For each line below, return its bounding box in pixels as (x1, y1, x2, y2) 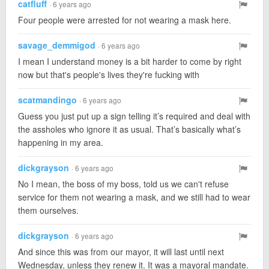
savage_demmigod (18, 39, 95, 51)
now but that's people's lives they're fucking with (18, 68, 199, 80)
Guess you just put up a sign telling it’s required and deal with (18, 110, 250, 122)
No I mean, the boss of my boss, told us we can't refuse (18, 178, 229, 190)
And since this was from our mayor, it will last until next (18, 246, 224, 258)
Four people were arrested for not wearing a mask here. (18, 14, 231, 26)
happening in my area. (18, 136, 103, 148)
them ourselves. (18, 204, 79, 216)
